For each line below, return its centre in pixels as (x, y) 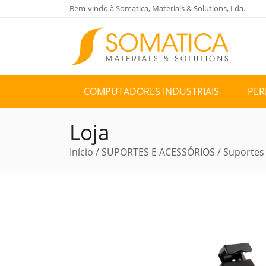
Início (81, 152)
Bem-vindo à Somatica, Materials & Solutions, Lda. (157, 8)
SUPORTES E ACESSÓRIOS (158, 152)
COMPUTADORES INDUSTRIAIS (151, 91)
